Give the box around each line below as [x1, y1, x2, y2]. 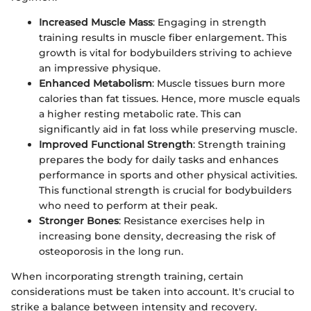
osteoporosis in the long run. [39, 244, 183, 258]
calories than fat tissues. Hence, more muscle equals [39, 92, 300, 105]
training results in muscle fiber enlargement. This [39, 31, 287, 44]
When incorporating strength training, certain [11, 269, 244, 283]
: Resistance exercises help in [119, 214, 265, 227]
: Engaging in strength [153, 15, 267, 28]
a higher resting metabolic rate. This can [39, 107, 242, 120]
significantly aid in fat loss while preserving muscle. [39, 122, 297, 135]
